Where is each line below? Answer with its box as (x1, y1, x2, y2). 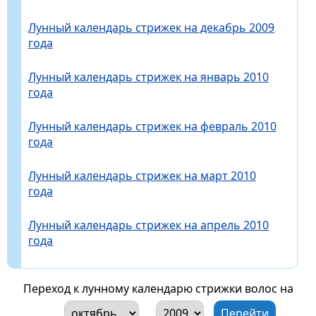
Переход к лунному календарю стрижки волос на (23, 281, 293, 297)
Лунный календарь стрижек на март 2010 (28, 168, 256, 184)
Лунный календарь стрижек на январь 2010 (28, 69, 269, 85)
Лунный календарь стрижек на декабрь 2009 (28, 20, 274, 36)
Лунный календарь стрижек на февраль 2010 (28, 119, 276, 135)
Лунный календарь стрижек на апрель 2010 (28, 217, 269, 233)
